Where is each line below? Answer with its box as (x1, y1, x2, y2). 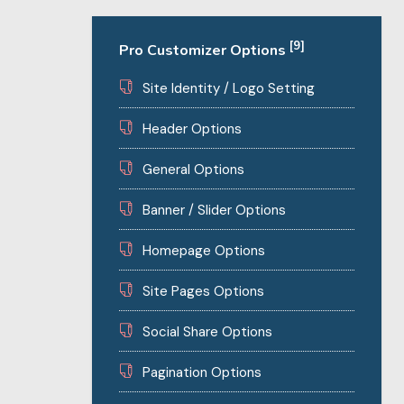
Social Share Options (142, 323, 272, 341)
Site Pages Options (142, 282, 264, 300)
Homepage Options (142, 242, 265, 260)
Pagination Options (142, 363, 262, 381)
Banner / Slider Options (142, 201, 286, 219)
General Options (142, 161, 244, 179)
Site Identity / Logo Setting (142, 79, 315, 97)
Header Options (142, 120, 242, 138)
